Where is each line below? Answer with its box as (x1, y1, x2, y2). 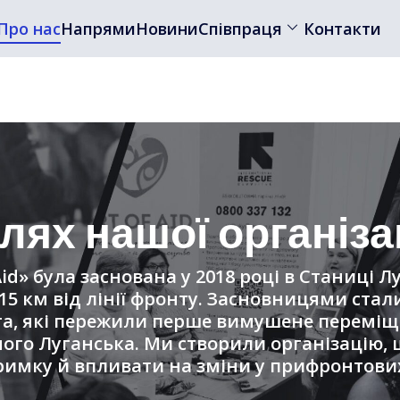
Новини (135, 18, 198, 39)
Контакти (303, 18, 381, 39)
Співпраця (197, 18, 282, 39)
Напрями (60, 18, 136, 39)
